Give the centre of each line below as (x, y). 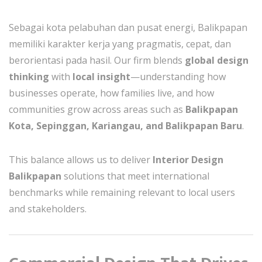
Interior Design (188, 160)
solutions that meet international (135, 176)
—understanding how (178, 77)
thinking (29, 77)
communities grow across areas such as (97, 109)
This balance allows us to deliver (81, 160)
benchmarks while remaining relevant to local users (122, 192)
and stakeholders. (48, 209)
